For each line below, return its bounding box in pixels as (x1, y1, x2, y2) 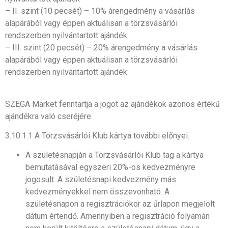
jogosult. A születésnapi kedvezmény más (25, 175, 176, 185)
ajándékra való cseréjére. (5, 111, 93, 121)
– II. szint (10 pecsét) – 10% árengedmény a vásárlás (5, 6, 195, 16)
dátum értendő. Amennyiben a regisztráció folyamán (25, 211, 210, 221)
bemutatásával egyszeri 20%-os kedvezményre (25, 162, 195, 173)
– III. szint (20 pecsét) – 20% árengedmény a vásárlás (5, 43, 197, 53)
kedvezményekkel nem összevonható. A (25, 187, 169, 197)
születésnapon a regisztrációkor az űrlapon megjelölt (25, 199, 215, 209)
